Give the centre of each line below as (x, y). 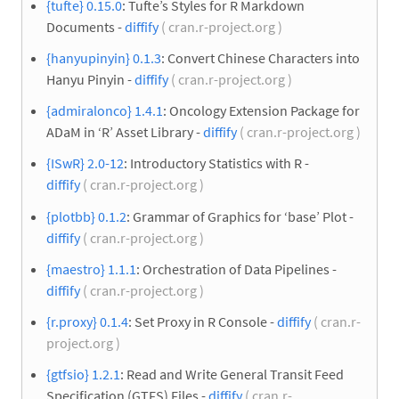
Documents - (85, 26)
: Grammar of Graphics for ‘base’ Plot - (240, 216)
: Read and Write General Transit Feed (232, 375)
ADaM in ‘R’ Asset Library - (125, 132)
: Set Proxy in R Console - (203, 321)
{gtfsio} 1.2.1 (83, 375)
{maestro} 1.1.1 (91, 269)
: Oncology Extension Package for (261, 111)
